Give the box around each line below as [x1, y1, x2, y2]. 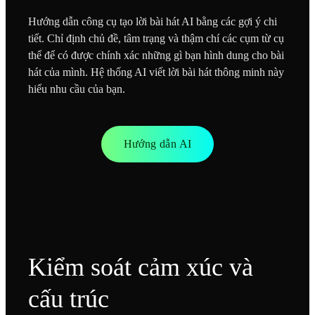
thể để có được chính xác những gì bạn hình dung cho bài [28, 49, 284, 61]
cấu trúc [28, 284, 109, 313]
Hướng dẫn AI [123, 137, 192, 150]
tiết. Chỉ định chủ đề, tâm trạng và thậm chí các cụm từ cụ [28, 32, 284, 44]
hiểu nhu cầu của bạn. [28, 82, 125, 95]
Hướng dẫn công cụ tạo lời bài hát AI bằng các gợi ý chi [28, 15, 277, 27]
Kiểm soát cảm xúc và [28, 252, 253, 281]
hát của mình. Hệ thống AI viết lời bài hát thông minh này [28, 65, 284, 78]
